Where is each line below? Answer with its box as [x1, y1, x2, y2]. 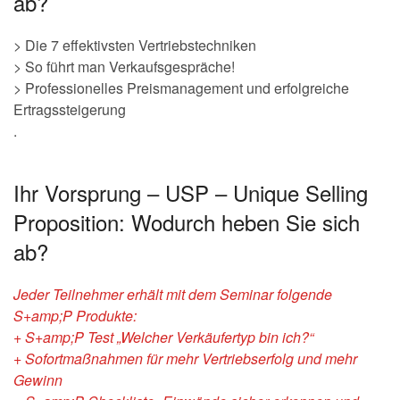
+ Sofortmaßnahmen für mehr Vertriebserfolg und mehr [13, 348, 357, 369]
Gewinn [13, 370, 62, 390]
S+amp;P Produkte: [13, 305, 137, 326]
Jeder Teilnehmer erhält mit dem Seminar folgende [13, 284, 332, 304]
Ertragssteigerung [13, 99, 126, 120]
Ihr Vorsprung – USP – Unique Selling [13, 177, 368, 208]
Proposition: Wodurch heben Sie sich [13, 206, 360, 237]
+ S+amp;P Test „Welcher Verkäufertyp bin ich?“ [13, 327, 313, 347]
